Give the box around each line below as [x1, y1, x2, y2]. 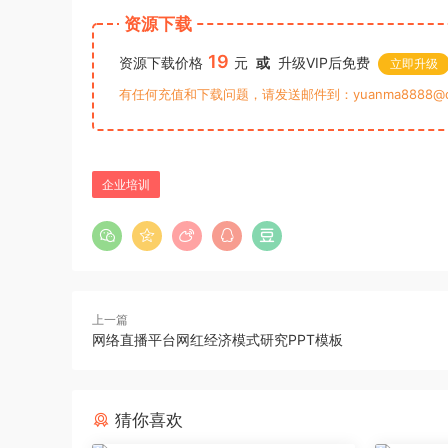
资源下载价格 [119, 53, 203, 71]
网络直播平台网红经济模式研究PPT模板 [92, 330, 343, 348]
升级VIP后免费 [270, 53, 370, 71]
